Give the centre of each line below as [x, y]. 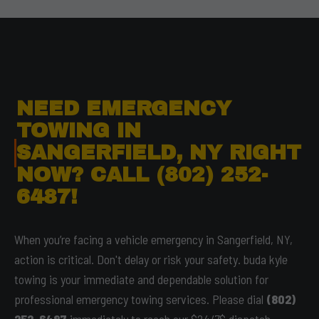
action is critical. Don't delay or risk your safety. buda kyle [151, 259]
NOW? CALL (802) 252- [142, 175]
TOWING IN [79, 131]
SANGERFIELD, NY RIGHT [159, 153]
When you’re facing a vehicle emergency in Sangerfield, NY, [153, 239]
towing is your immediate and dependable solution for [141, 279]
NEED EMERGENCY [124, 109]
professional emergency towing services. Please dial [140, 299]
